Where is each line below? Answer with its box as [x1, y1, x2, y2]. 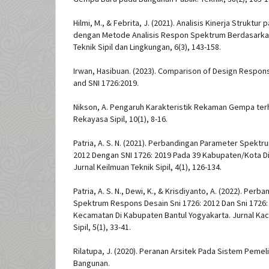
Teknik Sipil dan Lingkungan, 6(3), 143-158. [73, 41, 221, 53]
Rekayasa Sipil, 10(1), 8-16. [73, 113, 168, 125]
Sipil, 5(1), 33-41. [73, 222, 131, 233]
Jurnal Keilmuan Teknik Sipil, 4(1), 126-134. [73, 162, 222, 173]
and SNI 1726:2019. [73, 77, 139, 89]
